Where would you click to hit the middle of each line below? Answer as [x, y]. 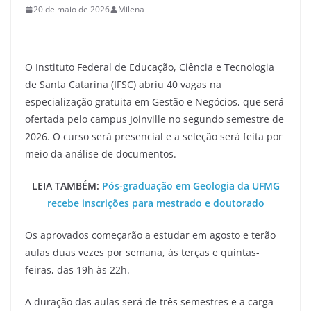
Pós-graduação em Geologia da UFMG [191, 186]
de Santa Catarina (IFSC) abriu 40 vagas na [123, 84]
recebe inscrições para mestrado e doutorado [155, 203]
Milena [131, 9]
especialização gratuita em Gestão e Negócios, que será [154, 102]
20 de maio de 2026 [72, 9]
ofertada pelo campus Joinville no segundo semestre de [154, 119]
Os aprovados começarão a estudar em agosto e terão [150, 235]
